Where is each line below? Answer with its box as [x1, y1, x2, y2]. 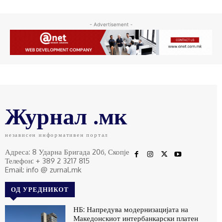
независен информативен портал [5, 131, 109, 138]
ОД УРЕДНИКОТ [11, 185, 69, 193]
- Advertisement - [89, 21, 133, 28]
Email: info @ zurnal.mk [5, 165, 81, 174]
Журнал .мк [5, 101, 127, 130]
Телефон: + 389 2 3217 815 [5, 156, 90, 166]
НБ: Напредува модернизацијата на [73, 204, 189, 214]
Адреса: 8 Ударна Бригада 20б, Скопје [5, 147, 129, 157]
